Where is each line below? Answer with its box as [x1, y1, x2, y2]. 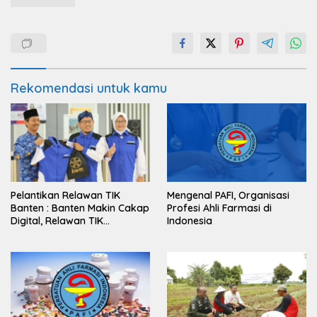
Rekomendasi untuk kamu [11, 79, 167, 96]
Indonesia [167, 214, 212, 227]
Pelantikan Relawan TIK [11, 188, 120, 202]
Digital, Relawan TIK [11, 214, 103, 227]
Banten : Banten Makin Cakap [11, 201, 149, 214]
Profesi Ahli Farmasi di [167, 201, 272, 214]
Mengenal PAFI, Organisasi [167, 188, 289, 202]
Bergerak [11, 226, 55, 240]
